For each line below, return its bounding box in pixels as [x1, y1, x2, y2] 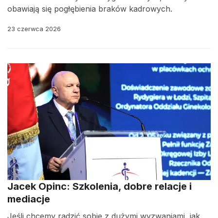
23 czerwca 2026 [7, 25, 61, 33]
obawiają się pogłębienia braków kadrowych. [7, 4, 172, 14]
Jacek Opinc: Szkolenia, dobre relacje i [7, 181, 192, 192]
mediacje [7, 193, 50, 205]
